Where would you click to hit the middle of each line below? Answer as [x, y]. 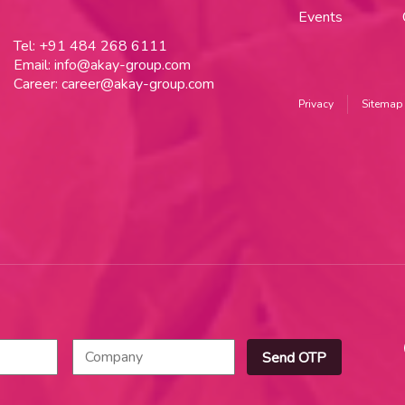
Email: [33, 65]
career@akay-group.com [137, 84]
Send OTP [295, 358]
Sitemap [382, 104]
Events [320, 17]
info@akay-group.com [122, 65]
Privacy [316, 104]
